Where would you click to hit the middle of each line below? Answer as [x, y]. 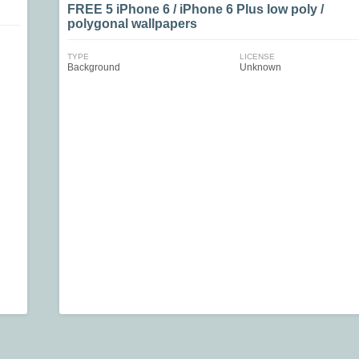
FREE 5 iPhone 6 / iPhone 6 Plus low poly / [196, 9]
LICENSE [257, 56]
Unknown [260, 67]
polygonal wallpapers [132, 24]
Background [94, 67]
